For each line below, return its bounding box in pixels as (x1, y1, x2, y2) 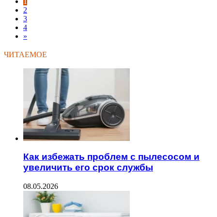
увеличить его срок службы (23, 162, 153, 173)
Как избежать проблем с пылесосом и (23, 152, 200, 162)
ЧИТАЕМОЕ (4, 48, 47, 60)
